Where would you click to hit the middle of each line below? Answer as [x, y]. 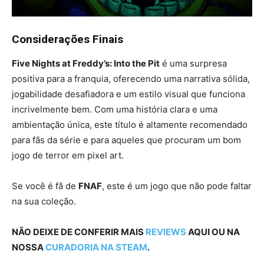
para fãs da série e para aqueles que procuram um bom [126, 140]
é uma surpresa [193, 64]
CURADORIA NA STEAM [96, 247]
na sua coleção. [44, 202]
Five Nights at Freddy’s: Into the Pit [86, 64]
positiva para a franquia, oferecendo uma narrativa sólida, [131, 79]
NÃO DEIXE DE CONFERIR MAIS [79, 232]
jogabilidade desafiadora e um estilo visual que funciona [128, 94]
